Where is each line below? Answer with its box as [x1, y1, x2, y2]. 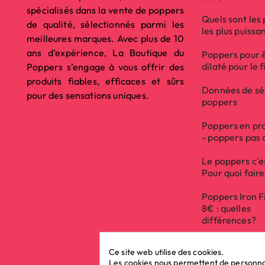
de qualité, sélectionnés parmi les [27, 18, 185, 30]
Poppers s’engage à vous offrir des [27, 61, 185, 73]
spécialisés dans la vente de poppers [27, 4, 185, 16]
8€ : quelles [202, 202, 251, 214]
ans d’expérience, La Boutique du [27, 47, 185, 59]
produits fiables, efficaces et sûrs [27, 75, 185, 87]
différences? [202, 214, 256, 226]
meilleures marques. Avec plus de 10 [27, 33, 185, 44]
